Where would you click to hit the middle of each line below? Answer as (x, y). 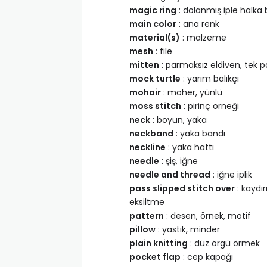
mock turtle (155, 79)
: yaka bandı (199, 133)
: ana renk (198, 24)
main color (153, 24)
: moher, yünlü (192, 92)
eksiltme (147, 202)
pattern (147, 216)
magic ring (153, 10)
